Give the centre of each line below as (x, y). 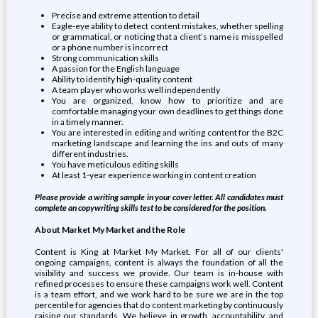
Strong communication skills (105, 58)
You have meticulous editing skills (115, 164)
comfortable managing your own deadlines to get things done (168, 111)
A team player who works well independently (136, 90)
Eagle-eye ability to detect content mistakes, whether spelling (168, 26)
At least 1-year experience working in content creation (154, 175)
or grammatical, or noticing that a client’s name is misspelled (168, 37)
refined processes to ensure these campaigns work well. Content (159, 284)
